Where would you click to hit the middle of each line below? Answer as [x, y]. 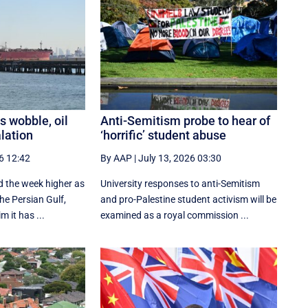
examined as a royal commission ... [175, 215]
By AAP [117, 158]
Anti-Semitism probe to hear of [186, 120]
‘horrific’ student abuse [164, 135]
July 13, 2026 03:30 [180, 158]
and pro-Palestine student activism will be [189, 199]
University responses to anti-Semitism [180, 183]
